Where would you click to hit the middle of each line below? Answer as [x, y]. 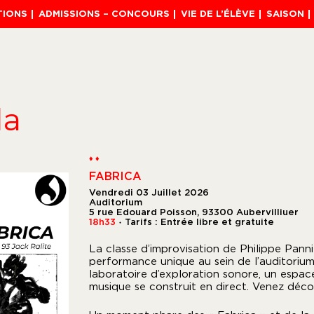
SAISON [285, 13]
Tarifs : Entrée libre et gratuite [199, 221]
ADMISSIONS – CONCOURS [104, 13]
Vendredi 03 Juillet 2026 [149, 192]
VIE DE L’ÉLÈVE [218, 13]
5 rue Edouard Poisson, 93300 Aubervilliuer [193, 212]
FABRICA [115, 176]
